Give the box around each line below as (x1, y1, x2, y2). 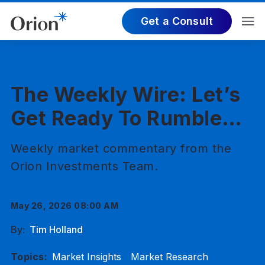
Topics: (10, 251, 47, 263)
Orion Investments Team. (10, 159, 158, 173)
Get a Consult (140, 15, 213, 27)
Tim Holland (29, 224, 83, 235)
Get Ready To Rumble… (10, 106, 243, 130)
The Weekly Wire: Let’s (10, 82, 241, 106)
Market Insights (52, 251, 121, 263)
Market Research (131, 251, 208, 263)
